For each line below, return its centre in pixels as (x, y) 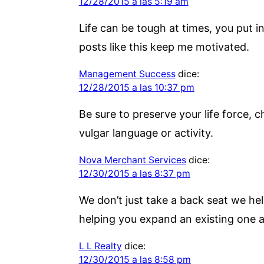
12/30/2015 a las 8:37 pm (134, 173)
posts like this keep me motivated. (164, 47)
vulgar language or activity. (146, 133)
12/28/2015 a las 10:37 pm (136, 87)
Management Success (127, 74)
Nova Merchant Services (132, 160)
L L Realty (100, 246)
